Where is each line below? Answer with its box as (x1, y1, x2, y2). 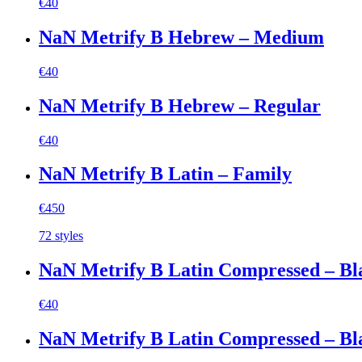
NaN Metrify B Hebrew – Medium (39, 26, 324, 48)
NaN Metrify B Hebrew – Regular (39, 95, 321, 116)
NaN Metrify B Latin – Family (39, 163, 292, 185)
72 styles (39, 229, 83, 243)
